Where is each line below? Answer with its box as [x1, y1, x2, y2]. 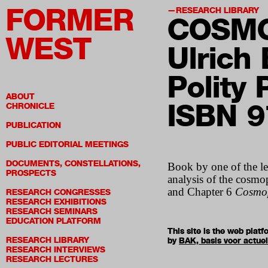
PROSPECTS [6, 168, 56, 178]
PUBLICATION [6, 120, 61, 130]
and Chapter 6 [167, 185, 235, 198]
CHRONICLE [6, 101, 54, 111]
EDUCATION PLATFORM [6, 216, 101, 226]
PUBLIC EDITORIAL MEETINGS [6, 139, 129, 150]
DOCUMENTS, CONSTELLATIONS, [6, 159, 141, 169]
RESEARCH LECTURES [6, 254, 98, 264]
